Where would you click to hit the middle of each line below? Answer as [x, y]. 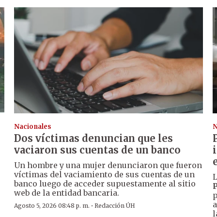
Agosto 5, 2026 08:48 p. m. [52, 206]
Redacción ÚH [115, 206]
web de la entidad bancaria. [67, 193]
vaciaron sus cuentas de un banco [98, 150]
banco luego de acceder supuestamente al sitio [105, 184]
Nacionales [33, 127]
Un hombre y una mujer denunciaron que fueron [108, 165]
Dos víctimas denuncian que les [94, 139]
